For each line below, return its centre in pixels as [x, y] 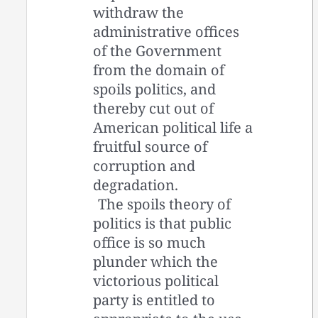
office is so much [150, 242]
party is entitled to [154, 300]
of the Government [158, 50]
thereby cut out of [154, 108]
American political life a [173, 127]
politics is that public [163, 223]
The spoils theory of [164, 204]
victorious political [156, 280]
